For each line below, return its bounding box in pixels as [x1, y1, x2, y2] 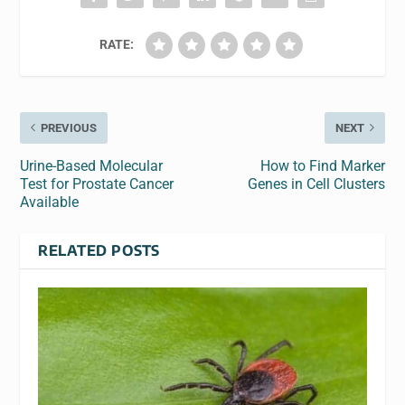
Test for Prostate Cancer [20, 174, 174, 193]
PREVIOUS [41, 120, 98, 135]
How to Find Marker [259, 156, 385, 174]
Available [20, 193, 80, 211]
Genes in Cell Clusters [247, 174, 385, 193]
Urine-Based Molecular [20, 156, 164, 174]
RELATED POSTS [38, 240, 160, 259]
